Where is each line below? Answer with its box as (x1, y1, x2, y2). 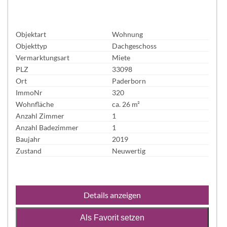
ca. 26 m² (112, 99, 140, 108)
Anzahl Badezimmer (16, 123, 79, 132)
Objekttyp (16, 41, 47, 50)
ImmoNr (16, 88, 43, 97)
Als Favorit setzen (80, 213, 144, 222)
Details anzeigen (83, 190, 141, 200)
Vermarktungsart (16, 53, 69, 62)
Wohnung (112, 29, 143, 39)
